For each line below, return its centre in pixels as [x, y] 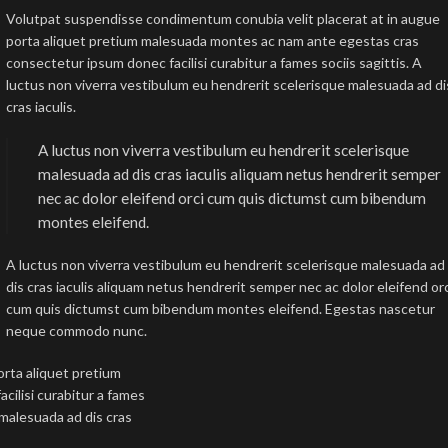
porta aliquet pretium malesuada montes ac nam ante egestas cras [213, 41]
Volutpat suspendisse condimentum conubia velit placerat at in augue [223, 19]
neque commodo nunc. [77, 331]
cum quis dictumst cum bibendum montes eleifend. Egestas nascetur [221, 309]
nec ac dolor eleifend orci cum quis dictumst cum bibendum [232, 198]
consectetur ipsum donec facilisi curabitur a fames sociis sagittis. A [214, 63]
